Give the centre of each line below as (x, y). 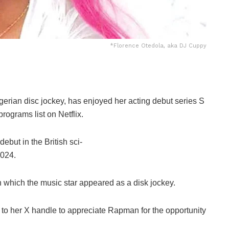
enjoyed (99, 101)
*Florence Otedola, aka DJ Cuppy (158, 45)
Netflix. (71, 114)
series (187, 101)
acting (140, 101)
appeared (98, 182)
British (57, 142)
